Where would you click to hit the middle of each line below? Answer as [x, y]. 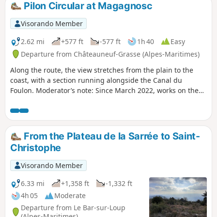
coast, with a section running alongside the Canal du [96, 80]
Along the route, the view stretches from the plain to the [102, 70]
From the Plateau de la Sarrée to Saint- [111, 136]
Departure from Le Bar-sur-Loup [73, 207]
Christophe [36, 148]
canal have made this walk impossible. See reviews [93, 101]
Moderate [70, 196]
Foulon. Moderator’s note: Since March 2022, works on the [23, 91]
